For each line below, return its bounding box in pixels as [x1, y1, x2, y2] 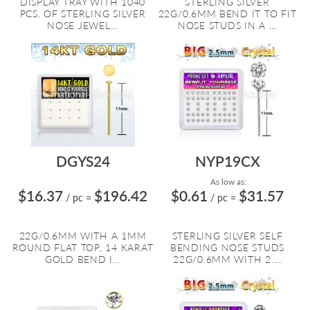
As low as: [208, 176, 246, 187]
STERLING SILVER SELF [172, 230, 283, 241]
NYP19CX [194, 152, 260, 170]
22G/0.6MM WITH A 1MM [19, 230, 147, 241]
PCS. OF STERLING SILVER [19, 8, 146, 19]
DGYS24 [55, 152, 110, 170]
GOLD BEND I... [44, 253, 121, 265]
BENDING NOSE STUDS [170, 241, 285, 253]
